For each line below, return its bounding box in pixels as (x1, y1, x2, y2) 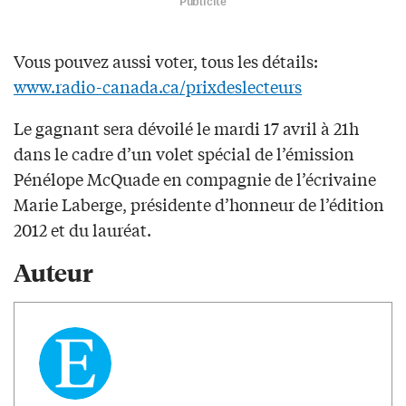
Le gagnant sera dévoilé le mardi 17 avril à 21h (14, 116, 359, 140)
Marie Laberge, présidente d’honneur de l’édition (14, 192, 384, 217)
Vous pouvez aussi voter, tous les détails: (14, 49, 318, 73)
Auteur (14, 256, 93, 288)
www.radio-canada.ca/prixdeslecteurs (14, 74, 302, 99)
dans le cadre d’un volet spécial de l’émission (14, 141, 354, 166)
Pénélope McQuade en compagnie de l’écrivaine (14, 167, 376, 191)
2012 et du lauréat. (14, 217, 151, 242)
